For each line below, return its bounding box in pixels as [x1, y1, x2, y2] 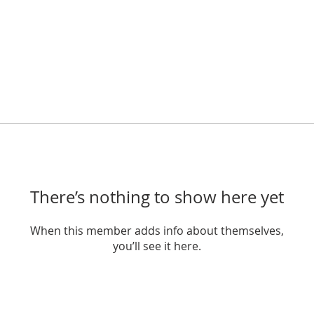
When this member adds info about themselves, [30, 223, 284, 238]
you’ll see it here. [113, 238, 201, 254]
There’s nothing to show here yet [30, 186, 284, 208]
